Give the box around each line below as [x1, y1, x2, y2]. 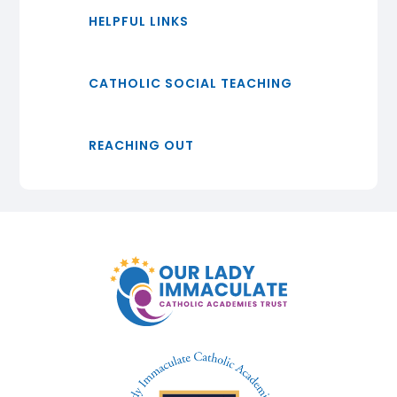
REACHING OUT [88, 136, 194, 155]
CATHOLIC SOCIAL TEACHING [88, 74, 292, 93]
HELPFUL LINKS [88, 12, 189, 31]
